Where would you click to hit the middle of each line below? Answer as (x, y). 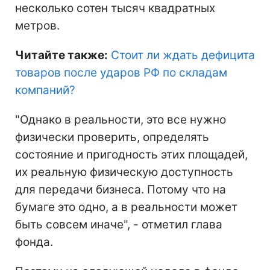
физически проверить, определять (112, 137)
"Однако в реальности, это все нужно (121, 119)
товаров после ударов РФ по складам (121, 72)
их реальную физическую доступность (124, 172)
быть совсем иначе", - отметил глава (119, 224)
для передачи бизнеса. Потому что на (121, 189)
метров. (37, 25)
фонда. (34, 242)
